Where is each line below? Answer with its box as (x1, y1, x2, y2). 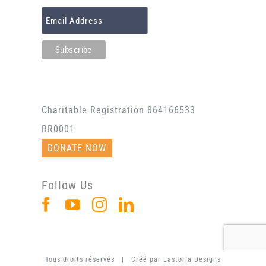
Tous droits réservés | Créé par (45, 255, 163, 264)
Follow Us (42, 178, 93, 193)
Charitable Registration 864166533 (42, 104, 195, 116)
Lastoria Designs (163, 255, 221, 264)
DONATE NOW (47, 142, 106, 154)
